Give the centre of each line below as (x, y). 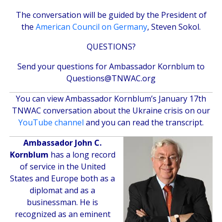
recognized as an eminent (62, 214)
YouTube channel (51, 122)
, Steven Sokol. (174, 27)
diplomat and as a (62, 190)
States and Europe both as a (62, 178)
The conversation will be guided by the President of (111, 15)
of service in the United (62, 166)
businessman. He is (62, 202)
